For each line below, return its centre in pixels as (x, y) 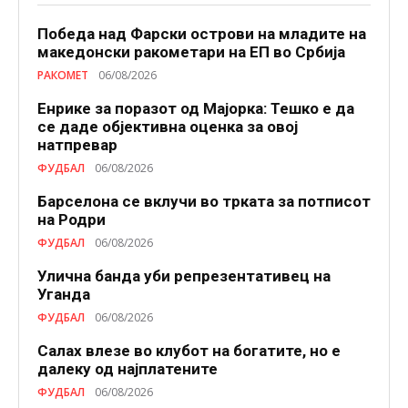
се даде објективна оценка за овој (168, 127)
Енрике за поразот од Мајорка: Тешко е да (196, 109)
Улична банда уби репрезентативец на (184, 276)
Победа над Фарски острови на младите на (202, 34)
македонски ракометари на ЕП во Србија (191, 52)
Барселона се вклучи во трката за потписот (204, 202)
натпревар (77, 145)
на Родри (71, 220)
